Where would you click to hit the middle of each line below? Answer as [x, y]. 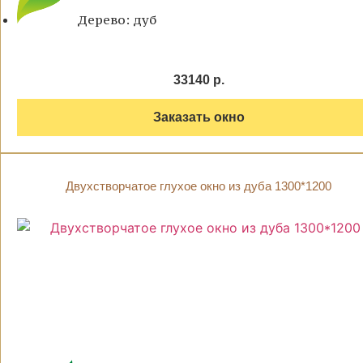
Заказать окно [199, 117]
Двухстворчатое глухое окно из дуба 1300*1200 [199, 186]
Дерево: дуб [117, 20]
